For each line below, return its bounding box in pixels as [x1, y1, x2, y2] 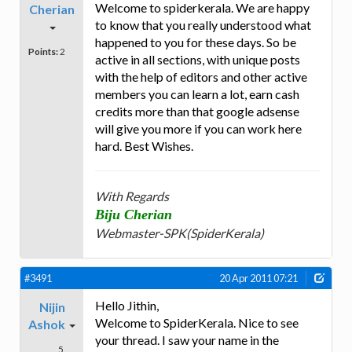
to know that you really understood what [95, 17, 311, 33]
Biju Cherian [95, 207, 172, 223]
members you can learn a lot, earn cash [95, 86, 299, 102]
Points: [28, 46, 58, 57]
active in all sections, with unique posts [95, 52, 300, 68]
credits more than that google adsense [95, 104, 299, 119]
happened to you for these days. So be [95, 35, 296, 50]
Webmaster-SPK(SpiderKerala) [95, 225, 264, 241]
